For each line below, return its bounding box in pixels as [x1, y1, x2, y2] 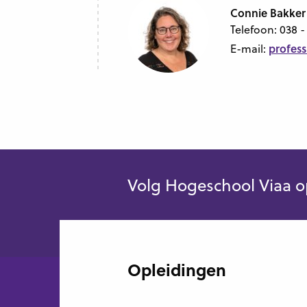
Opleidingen [127, 258, 226, 282]
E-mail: [230, 40, 269, 56]
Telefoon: [230, 21, 280, 37]
